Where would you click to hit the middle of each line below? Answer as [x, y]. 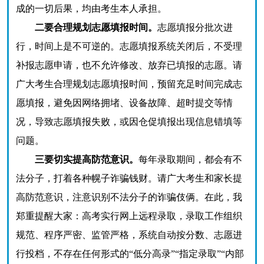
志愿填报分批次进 [195, 27]
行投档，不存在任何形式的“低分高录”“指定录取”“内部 [130, 254]
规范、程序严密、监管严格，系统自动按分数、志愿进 [129, 235]
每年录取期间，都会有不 [190, 159]
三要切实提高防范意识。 [87, 159]
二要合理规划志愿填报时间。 [96, 27]
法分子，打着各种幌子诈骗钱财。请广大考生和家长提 [129, 178]
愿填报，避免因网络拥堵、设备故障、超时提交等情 [124, 103]
